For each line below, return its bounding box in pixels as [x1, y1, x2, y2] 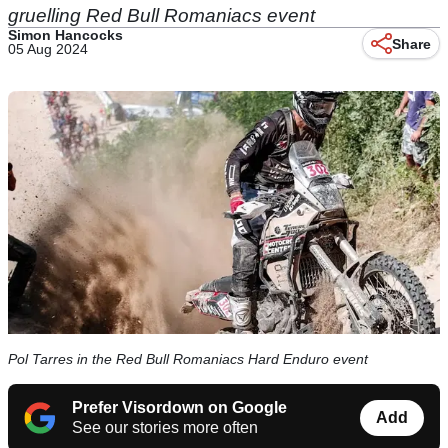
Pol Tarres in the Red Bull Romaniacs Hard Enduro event [8, 351, 368, 368]
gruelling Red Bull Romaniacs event [8, 5, 315, 26]
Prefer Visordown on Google [72, 399, 287, 417]
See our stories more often [72, 419, 258, 437]
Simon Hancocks [8, 27, 123, 43]
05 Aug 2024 [8, 41, 88, 57]
